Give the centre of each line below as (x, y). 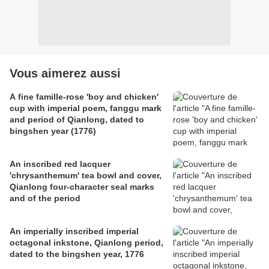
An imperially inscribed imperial (74, 231)
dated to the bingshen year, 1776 (77, 254)
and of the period (45, 198)
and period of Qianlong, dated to (77, 120)
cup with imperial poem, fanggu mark (86, 108)
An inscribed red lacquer (60, 164)
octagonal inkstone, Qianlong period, (86, 243)
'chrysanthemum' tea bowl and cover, (86, 176)
